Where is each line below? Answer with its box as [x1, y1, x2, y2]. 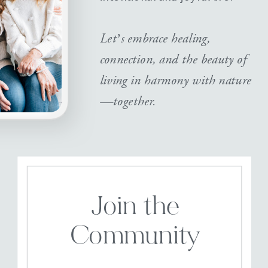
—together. [99, 93, 156, 110]
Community [71, 224, 199, 251]
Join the [90, 195, 179, 222]
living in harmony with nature [99, 72, 251, 89]
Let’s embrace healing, [99, 30, 211, 47]
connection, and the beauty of [99, 51, 246, 68]
